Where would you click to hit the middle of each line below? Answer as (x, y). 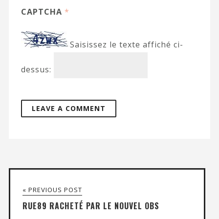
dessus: (36, 70)
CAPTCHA (43, 12)
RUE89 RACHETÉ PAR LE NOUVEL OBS (91, 206)
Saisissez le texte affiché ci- (126, 45)
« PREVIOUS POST (52, 190)
